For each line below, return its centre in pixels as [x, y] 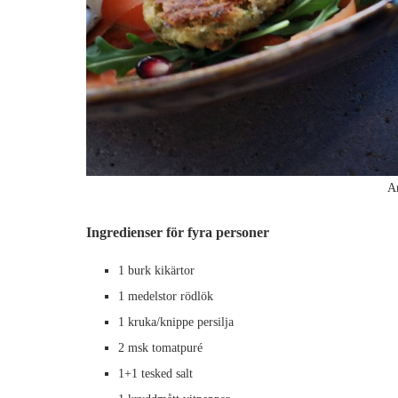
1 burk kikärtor [156, 271]
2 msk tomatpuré [160, 348]
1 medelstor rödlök [165, 297]
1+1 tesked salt [155, 374]
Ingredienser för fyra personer [177, 233]
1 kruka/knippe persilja [175, 322]
